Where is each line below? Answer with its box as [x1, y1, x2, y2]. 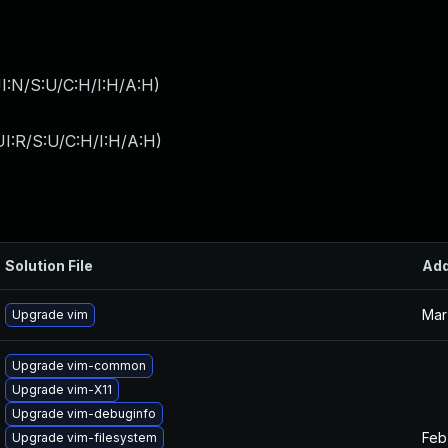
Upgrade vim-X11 [12, 382, 112, 397]
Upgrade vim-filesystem [12, 430, 157, 445]
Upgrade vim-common [12, 358, 146, 373]
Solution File [5, 257, 93, 274]
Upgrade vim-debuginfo [12, 406, 156, 421]
